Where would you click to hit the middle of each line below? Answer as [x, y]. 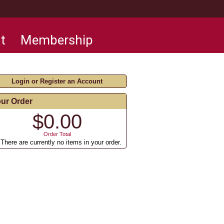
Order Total [57, 134]
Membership [57, 40]
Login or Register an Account [57, 81]
